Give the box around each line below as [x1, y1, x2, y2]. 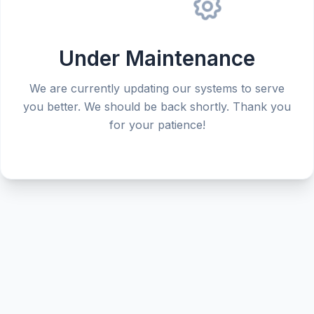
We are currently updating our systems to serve [29, 81, 285, 95]
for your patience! [109, 118, 205, 132]
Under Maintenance [59, 46, 255, 71]
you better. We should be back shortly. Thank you [23, 100, 291, 114]
